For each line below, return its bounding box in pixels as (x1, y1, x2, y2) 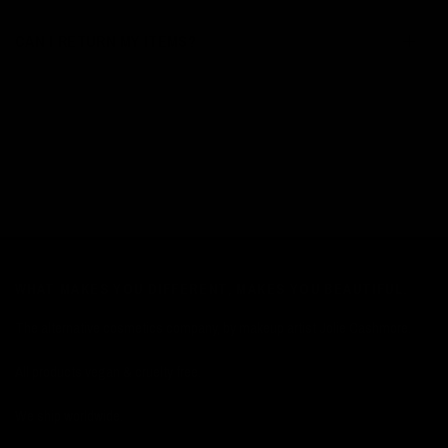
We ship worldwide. (15, 405, 124, 426)
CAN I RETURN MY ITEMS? (15, 29, 197, 52)
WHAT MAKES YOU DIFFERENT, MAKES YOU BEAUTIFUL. (15, 280, 408, 298)
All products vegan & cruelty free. (15, 361, 202, 382)
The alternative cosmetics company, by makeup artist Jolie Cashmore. (15, 317, 412, 338)
